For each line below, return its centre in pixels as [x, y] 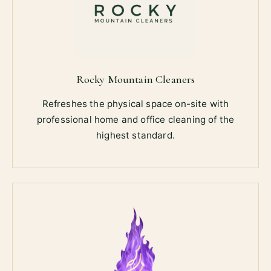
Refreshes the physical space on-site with [135, 103]
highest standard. [135, 135]
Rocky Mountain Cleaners [135, 79]
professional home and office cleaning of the [135, 119]
